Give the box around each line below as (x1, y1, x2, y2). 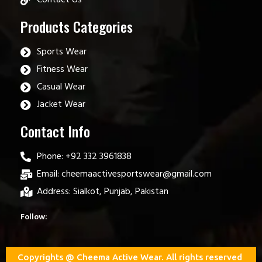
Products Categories (20, 15, 133, 37)
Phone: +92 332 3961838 (36, 149, 132, 164)
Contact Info (20, 120, 90, 142)
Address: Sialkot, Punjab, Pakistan (36, 184, 168, 199)
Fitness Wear (36, 61, 88, 77)
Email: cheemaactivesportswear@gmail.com (36, 166, 212, 182)
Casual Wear (36, 79, 85, 95)
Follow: (20, 210, 47, 224)
